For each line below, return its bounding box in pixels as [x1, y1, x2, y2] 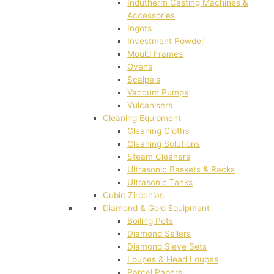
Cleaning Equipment [103, 113, 181, 124]
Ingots [127, 23, 152, 34]
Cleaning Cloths [127, 126, 189, 136]
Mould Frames [127, 49, 183, 59]
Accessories [127, 10, 175, 21]
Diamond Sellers [127, 229, 191, 239]
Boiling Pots [127, 216, 173, 226]
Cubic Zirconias [103, 190, 164, 201]
